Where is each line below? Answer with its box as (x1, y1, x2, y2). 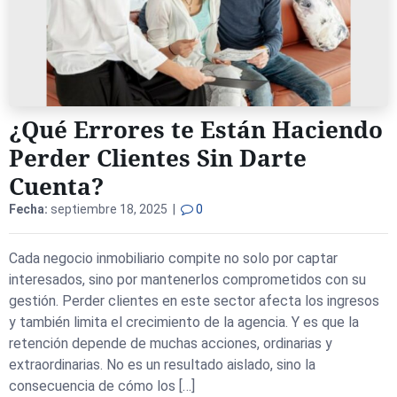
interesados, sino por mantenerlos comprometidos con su (9, 271, 366, 288)
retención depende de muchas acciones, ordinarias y (9, 335, 332, 352)
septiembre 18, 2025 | (48, 202, 181, 216)
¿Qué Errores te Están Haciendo (9, 113, 383, 145)
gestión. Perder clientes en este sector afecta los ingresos (9, 292, 379, 309)
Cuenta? (9, 170, 104, 202)
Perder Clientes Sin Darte (9, 142, 307, 174)
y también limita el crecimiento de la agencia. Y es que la (9, 314, 359, 331)
